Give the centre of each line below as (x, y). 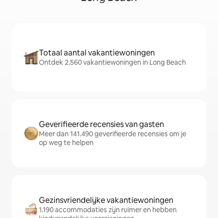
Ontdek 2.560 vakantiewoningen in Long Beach (112, 62)
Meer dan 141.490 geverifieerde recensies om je (113, 134)
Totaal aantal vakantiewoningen (97, 53)
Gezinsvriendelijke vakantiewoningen (106, 200)
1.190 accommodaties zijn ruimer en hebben (108, 210)
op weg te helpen (66, 143)
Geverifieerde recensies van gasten (101, 124)
